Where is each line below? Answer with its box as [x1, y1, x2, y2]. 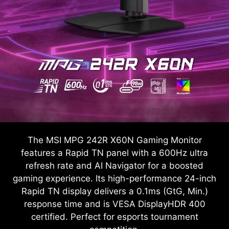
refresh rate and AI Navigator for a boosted [26, 160, 203, 171]
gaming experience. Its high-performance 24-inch [13, 173, 216, 184]
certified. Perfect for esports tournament [31, 211, 198, 222]
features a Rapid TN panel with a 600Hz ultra [21, 147, 208, 158]
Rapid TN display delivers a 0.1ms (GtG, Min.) [21, 186, 208, 196]
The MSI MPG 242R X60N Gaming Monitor [27, 134, 202, 145]
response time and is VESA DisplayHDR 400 [24, 198, 205, 209]
